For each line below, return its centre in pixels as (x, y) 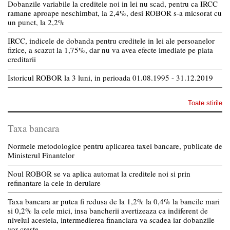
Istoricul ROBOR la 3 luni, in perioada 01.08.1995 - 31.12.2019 (110, 77)
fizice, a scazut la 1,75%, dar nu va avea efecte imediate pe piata (110, 50)
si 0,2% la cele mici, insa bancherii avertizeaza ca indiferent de (108, 210)
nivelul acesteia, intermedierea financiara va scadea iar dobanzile (111, 219)
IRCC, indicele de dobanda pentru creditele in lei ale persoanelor (111, 40)
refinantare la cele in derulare (54, 183)
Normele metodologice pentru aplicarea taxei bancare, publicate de (115, 146)
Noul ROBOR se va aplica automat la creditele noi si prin (99, 173)
